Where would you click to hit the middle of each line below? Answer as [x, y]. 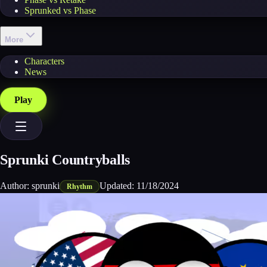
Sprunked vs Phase [60, 10]
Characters [44, 61]
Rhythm [80, 186]
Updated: [118, 185]
